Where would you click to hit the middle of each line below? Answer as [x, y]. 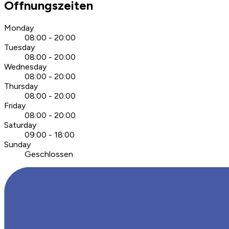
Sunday [17, 145]
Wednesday [25, 67]
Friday [15, 106]
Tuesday [19, 48]
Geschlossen [49, 154]
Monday [19, 28]
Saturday [20, 125]
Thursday [21, 86]
